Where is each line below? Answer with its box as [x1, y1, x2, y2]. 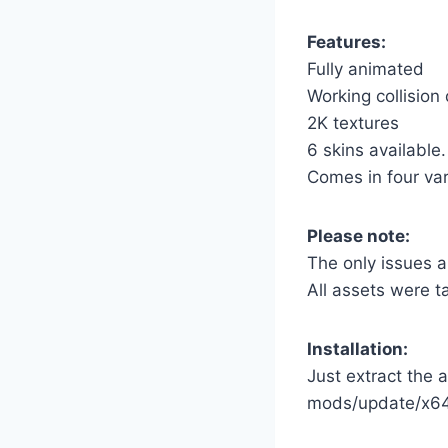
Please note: [307, 226, 410, 247]
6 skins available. [307, 140, 446, 161]
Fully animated [307, 59, 424, 80]
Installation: [307, 339, 408, 360]
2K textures [307, 113, 399, 134]
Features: [307, 32, 386, 53]
